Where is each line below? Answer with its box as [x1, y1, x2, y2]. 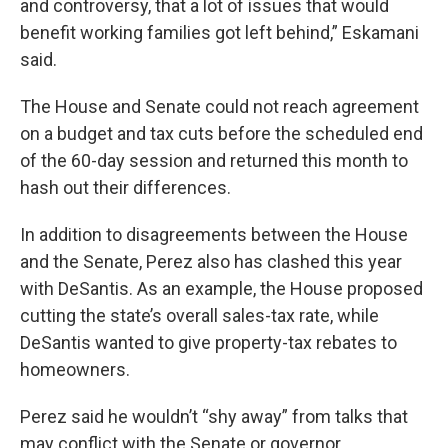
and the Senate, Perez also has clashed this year [20, 251, 402, 273]
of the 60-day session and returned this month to [20, 150, 408, 172]
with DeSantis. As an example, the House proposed [20, 278, 423, 300]
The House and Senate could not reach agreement [20, 96, 419, 118]
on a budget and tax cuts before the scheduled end [20, 123, 423, 145]
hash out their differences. [20, 177, 231, 199]
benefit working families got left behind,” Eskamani [20, 22, 419, 44]
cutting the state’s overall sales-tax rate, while [20, 305, 379, 327]
